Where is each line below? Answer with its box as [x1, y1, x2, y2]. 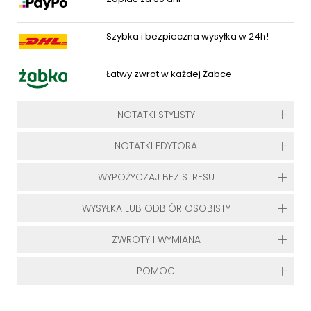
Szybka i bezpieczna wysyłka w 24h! [106, 30, 269, 43]
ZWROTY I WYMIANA [111, 233, 201, 246]
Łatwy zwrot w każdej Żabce [106, 67, 233, 81]
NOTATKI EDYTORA [115, 139, 197, 153]
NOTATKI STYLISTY [117, 108, 195, 121]
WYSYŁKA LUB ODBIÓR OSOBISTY [81, 201, 230, 215]
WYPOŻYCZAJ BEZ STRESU [97, 170, 215, 184]
